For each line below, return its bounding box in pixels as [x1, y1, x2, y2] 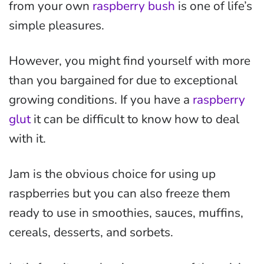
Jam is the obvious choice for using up [9, 166, 216, 183]
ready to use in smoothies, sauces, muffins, [9, 204, 243, 222]
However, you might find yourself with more [9, 52, 250, 70]
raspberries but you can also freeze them [9, 185, 230, 202]
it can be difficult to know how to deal [31, 111, 239, 128]
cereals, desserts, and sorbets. [9, 224, 173, 241]
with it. [9, 130, 46, 147]
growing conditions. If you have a [9, 91, 193, 108]
